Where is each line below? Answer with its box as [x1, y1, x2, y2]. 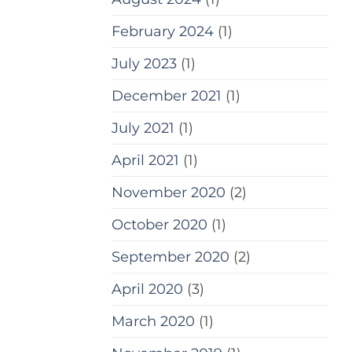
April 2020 [112, 280, 183, 297]
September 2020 [112, 247, 229, 265]
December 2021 [112, 86, 222, 104]
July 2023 [112, 54, 177, 71]
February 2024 [112, 22, 214, 39]
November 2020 [112, 183, 225, 200]
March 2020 [112, 312, 195, 329]
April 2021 [112, 151, 179, 168]
